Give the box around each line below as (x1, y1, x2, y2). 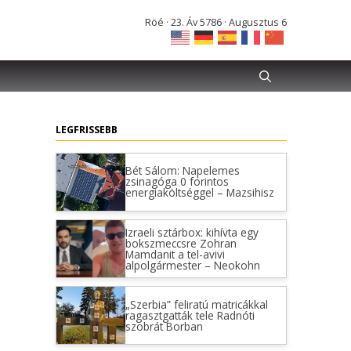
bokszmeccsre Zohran (125, 235, 237, 251)
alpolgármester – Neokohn (125, 257, 260, 273)
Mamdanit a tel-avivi (125, 246, 225, 262)
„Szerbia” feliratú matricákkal (125, 296, 268, 312)
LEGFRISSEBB (56, 122, 118, 136)
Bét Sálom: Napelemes (125, 163, 240, 179)
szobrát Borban (125, 318, 203, 334)
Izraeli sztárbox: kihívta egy (125, 224, 259, 240)
